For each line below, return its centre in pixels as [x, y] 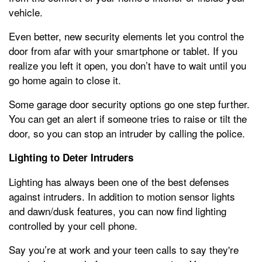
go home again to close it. [65, 80]
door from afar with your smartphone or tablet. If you [123, 51]
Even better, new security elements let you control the [126, 36]
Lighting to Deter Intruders [71, 158]
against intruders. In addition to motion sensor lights [122, 196]
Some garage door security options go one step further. [129, 104]
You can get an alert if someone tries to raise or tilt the [128, 119]
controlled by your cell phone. [73, 226]
